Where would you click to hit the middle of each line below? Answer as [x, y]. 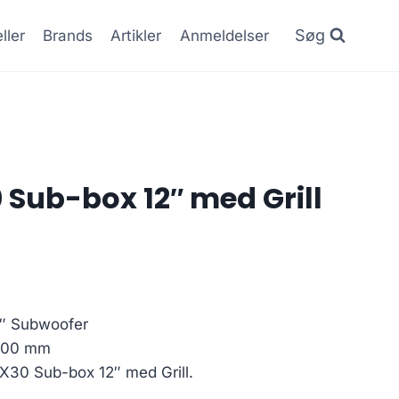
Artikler [136, 35]
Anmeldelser [224, 35]
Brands [68, 35]
